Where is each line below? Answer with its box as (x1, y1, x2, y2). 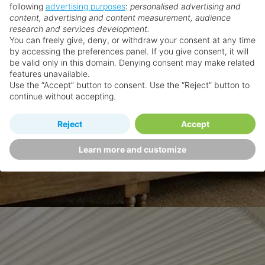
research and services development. (9, 23, 150, 34)
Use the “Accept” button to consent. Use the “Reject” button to (9, 79, 250, 90)
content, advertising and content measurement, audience (9, 12, 231, 22)
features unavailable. (9, 68, 90, 79)
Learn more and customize (79, 144, 186, 154)
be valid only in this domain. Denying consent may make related (9, 57, 255, 67)
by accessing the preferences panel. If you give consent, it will (9, 46, 248, 56)
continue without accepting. (9, 91, 116, 101)
